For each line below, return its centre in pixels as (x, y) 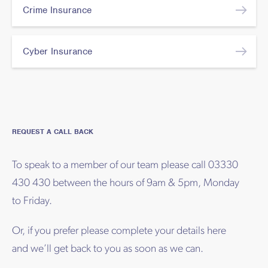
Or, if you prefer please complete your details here (119, 232)
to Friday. (32, 202)
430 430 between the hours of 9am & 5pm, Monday (126, 184)
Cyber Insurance (57, 52)
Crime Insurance (57, 10)
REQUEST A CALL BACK (53, 132)
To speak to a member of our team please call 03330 (125, 166)
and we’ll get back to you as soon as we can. (108, 249)
